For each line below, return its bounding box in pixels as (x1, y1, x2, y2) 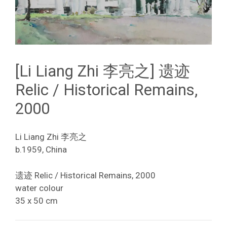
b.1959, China (15, 144, 67, 155)
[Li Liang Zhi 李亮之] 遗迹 (15, 61, 190, 81)
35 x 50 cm (15, 195, 58, 206)
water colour (15, 182, 63, 193)
